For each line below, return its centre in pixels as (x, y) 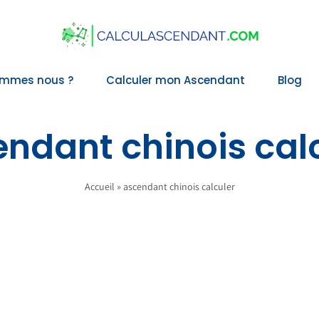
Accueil (99, 186)
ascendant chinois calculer (179, 186)
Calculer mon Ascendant (176, 80)
